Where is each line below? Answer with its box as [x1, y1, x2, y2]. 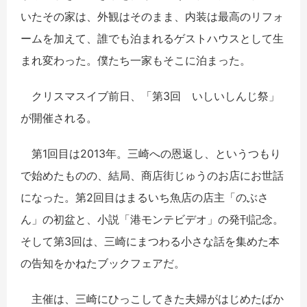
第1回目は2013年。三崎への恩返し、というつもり [21, 147, 281, 161]
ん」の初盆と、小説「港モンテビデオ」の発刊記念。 [21, 212, 284, 227]
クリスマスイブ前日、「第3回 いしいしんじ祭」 [21, 89, 280, 103]
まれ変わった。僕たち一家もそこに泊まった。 [21, 53, 251, 68]
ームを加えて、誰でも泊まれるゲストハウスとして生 [21, 32, 284, 46]
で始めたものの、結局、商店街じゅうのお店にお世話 [21, 169, 284, 183]
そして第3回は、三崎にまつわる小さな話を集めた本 [21, 234, 280, 249]
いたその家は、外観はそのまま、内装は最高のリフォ [21, 10, 284, 24]
